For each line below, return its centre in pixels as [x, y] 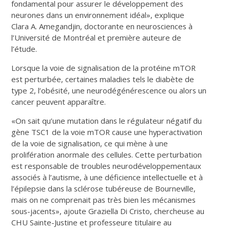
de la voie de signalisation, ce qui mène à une [90, 143]
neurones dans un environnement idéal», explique [98, 15]
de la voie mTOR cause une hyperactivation [127, 132]
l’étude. [24, 49]
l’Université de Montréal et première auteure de [97, 37]
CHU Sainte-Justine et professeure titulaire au [92, 222]
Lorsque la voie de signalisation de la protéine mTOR [104, 68]
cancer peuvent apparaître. [59, 101]
